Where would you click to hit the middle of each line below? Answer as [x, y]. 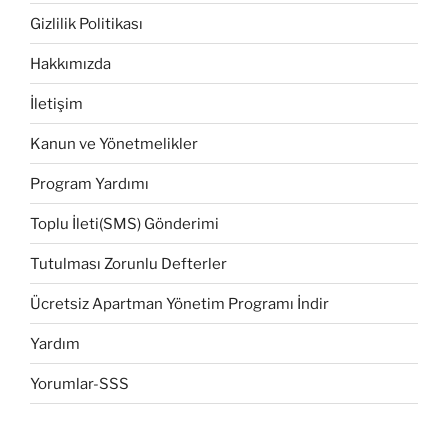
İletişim [56, 103]
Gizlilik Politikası [86, 23]
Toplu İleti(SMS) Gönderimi [124, 223]
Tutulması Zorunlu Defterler [128, 263]
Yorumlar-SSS [79, 383]
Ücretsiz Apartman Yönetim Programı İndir [179, 303]
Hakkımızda [70, 63]
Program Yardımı [89, 183]
